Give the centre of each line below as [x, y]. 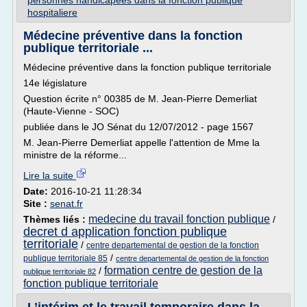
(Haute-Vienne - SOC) [71, 111]
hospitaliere [52, 12]
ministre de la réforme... [75, 155]
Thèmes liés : [56, 219]
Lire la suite [50, 175]
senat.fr [66, 204]
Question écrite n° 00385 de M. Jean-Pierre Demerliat [140, 99]
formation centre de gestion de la [183, 270]
